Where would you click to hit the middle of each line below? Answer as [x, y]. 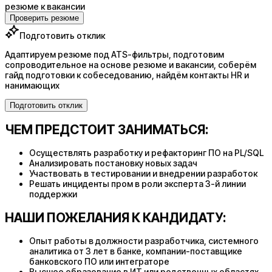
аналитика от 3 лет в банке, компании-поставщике [136, 251]
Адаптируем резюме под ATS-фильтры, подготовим [114, 54]
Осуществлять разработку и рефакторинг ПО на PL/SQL [146, 153]
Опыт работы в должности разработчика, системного [144, 241]
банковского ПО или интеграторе [99, 262]
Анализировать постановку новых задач [113, 163]
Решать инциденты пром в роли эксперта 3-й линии [138, 184]
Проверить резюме [44, 18]
